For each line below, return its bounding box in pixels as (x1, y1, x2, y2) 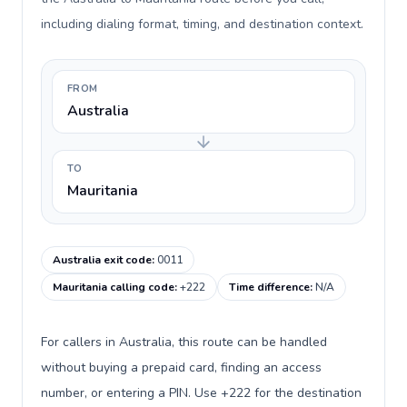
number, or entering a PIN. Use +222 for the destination (41, 384, 362, 402)
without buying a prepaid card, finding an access (41, 359, 322, 376)
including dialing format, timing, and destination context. (41, 15, 363, 33)
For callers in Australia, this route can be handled (41, 333, 327, 351)
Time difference (229, 280, 310, 294)
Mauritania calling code (53, 280, 174, 294)
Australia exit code (53, 253, 152, 267)
